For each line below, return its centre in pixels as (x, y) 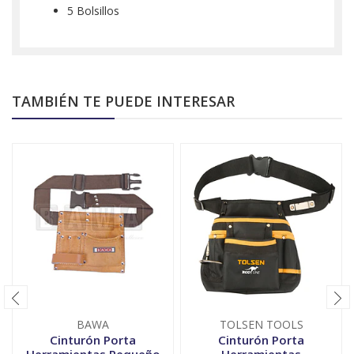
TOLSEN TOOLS (261, 325)
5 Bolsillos (93, 11)
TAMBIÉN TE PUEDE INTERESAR (123, 102)
